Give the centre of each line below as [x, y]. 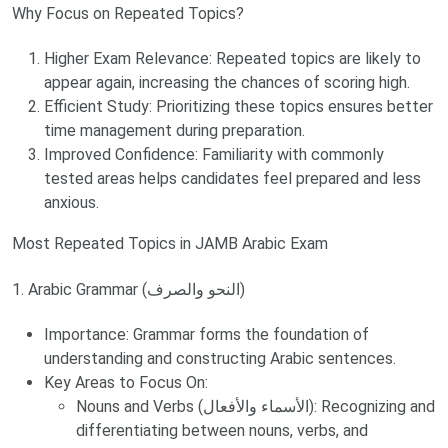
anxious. [71, 202]
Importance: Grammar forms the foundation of [206, 334]
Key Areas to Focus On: [126, 382]
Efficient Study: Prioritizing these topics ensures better [238, 106]
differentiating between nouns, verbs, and [222, 430]
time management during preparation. [174, 130]
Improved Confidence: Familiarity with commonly [214, 154]
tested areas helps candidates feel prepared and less [232, 178]
